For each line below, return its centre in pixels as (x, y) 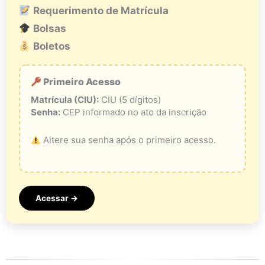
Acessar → (57, 198)
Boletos (52, 46)
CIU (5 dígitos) (130, 100)
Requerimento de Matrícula (101, 11)
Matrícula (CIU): (65, 100)
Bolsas (50, 29)
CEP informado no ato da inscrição (133, 112)
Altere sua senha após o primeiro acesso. (129, 140)
